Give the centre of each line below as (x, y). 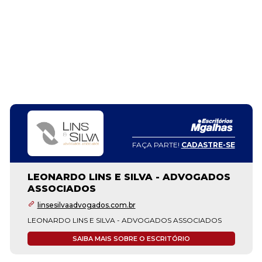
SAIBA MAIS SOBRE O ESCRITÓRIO (131, 239)
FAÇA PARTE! (156, 144)
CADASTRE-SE (208, 144)
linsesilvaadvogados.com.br (86, 205)
